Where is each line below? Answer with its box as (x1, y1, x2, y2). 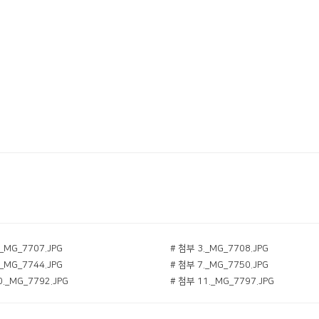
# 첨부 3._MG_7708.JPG (170, 244, 268, 253)
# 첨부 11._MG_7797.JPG (170, 276, 274, 286)
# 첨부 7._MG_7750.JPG (170, 260, 268, 270)
